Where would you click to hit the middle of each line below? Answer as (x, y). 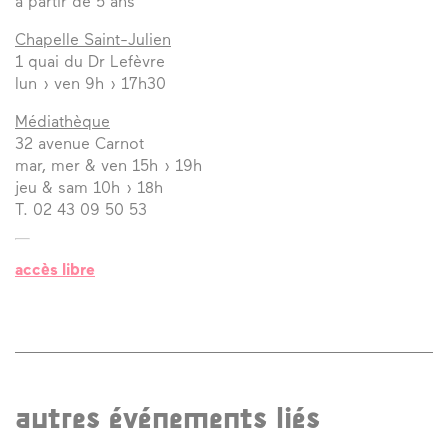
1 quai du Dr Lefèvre (90, 62)
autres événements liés (168, 420)
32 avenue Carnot (79, 144)
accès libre (55, 270)
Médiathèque (62, 122)
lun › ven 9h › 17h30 (90, 84)
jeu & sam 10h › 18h (89, 188)
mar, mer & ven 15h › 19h (108, 166)
